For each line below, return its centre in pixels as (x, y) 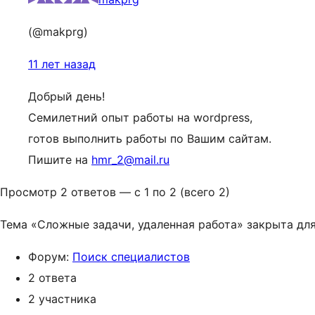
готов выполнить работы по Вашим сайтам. (150, 139)
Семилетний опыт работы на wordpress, (140, 117)
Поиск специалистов (131, 257)
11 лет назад (62, 64)
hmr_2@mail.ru (130, 160)
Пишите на (60, 160)
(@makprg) (58, 32)
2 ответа (52, 278)
